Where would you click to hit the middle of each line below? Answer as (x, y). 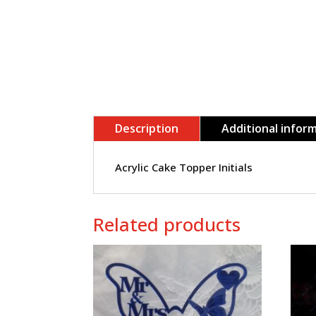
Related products (167, 224)
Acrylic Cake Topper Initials (184, 168)
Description (147, 129)
